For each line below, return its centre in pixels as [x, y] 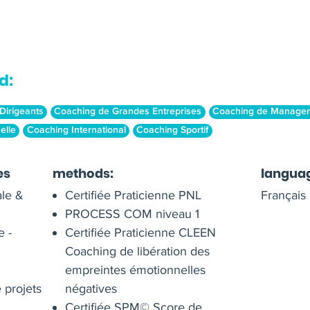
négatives [91, 289]
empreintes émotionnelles [136, 270]
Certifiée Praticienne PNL [134, 195]
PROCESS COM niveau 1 [133, 214]
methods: [83, 174]
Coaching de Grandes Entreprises [128, 112]
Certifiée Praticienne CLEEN [141, 233]
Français [283, 195]
